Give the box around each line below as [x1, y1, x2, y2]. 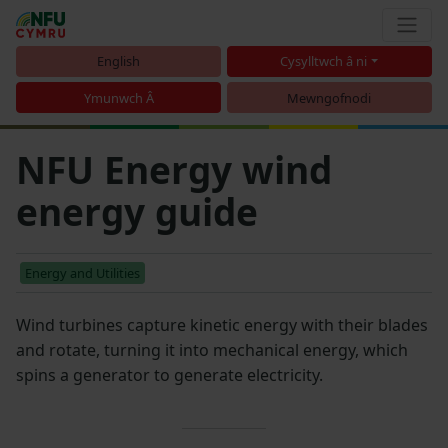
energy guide [16, 185, 258, 237]
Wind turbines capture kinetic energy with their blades [16, 313, 428, 336]
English [97, 52, 141, 71]
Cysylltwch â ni [280, 52, 368, 71]
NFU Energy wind [16, 143, 332, 195]
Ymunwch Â [83, 88, 154, 107]
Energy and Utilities [25, 263, 140, 282]
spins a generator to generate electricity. [16, 363, 323, 386]
